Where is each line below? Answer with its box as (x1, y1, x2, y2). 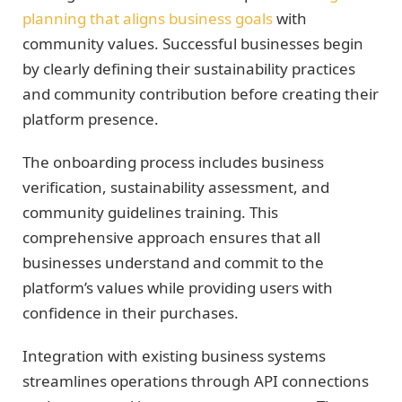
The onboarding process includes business (22, 152, 324, 173)
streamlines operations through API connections (22, 371, 369, 392)
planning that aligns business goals (22, 7, 273, 29)
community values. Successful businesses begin (22, 32, 363, 54)
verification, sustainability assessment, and (22, 177, 329, 198)
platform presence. (22, 108, 159, 129)
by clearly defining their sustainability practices (22, 57, 355, 79)
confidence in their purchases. (22, 302, 239, 324)
